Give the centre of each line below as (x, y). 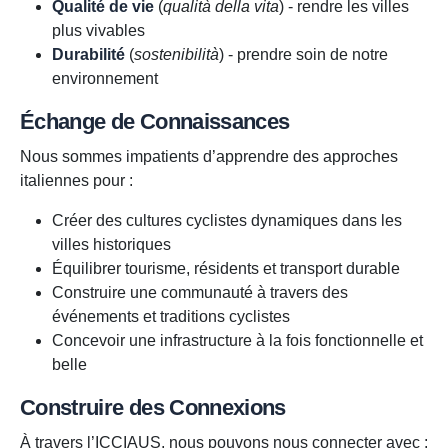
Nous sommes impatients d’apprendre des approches (209, 157)
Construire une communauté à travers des (200, 293)
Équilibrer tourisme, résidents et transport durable (226, 269)
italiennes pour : (76, 181)
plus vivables (98, 31)
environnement (105, 79)
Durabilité (88, 55)
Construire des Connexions (153, 408)
